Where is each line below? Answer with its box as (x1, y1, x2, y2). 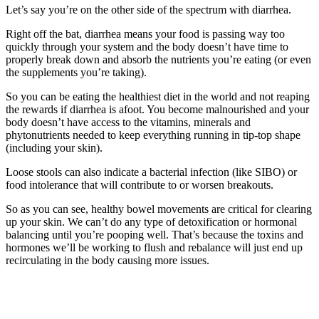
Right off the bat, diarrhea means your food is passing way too (6, 28, 285, 41)
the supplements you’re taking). (6, 66, 147, 79)
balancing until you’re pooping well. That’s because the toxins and (6, 229, 303, 241)
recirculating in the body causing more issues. (6, 254, 209, 267)
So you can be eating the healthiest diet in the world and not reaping (6, 90, 310, 103)
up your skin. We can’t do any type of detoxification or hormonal (6, 216, 297, 229)
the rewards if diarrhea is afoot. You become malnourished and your (6, 103, 309, 116)
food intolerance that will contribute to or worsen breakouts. (6, 179, 273, 192)
